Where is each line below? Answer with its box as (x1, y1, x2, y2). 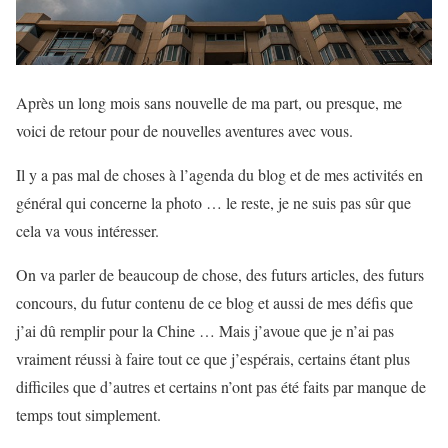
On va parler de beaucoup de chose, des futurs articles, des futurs (16, 263, 424, 285)
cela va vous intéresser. (16, 219, 159, 241)
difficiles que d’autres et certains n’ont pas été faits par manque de (16, 375, 426, 397)
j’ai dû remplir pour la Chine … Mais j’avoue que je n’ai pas (16, 319, 394, 341)
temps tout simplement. (16, 403, 161, 425)
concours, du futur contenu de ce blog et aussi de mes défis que (16, 291, 413, 313)
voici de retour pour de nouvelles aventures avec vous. (16, 119, 353, 141)
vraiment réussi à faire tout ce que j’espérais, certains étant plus (16, 347, 410, 369)
